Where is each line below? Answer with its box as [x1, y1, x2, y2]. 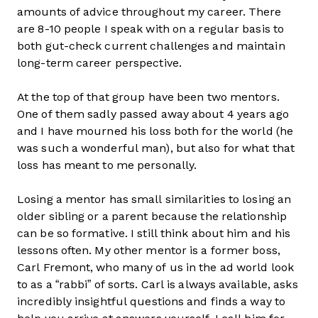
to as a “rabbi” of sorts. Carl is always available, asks [17, 278, 298, 290]
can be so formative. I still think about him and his [17, 227, 291, 239]
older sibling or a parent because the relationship [17, 210, 287, 222]
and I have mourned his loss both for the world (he [17, 125, 293, 137]
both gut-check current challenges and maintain [17, 40, 285, 52]
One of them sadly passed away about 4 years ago [17, 108, 289, 120]
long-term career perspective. [17, 57, 182, 69]
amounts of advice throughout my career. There [17, 6, 282, 18]
